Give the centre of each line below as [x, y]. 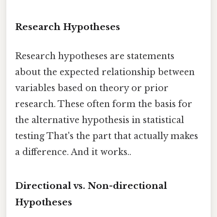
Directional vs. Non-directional [91, 186]
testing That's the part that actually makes [107, 136]
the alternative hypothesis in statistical [100, 120]
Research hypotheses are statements [95, 56]
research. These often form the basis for [104, 104]
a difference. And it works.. [73, 152]
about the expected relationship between [105, 72]
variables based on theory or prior [92, 88]
